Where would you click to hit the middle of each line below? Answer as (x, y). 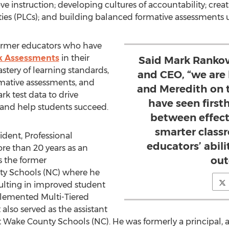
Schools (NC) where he (53, 173)
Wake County (29, 222)
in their (74, 58)
